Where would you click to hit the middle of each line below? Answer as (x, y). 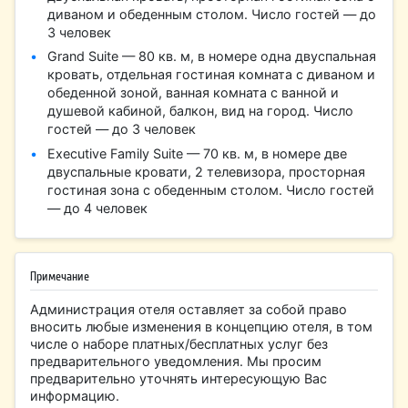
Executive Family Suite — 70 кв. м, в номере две (198, 153)
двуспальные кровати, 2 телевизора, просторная (207, 171)
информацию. (75, 395)
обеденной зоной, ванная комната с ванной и (194, 93)
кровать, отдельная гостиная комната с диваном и (212, 75)
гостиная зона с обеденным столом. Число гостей (211, 189)
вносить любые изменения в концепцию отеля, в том (202, 326)
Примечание (60, 275)
